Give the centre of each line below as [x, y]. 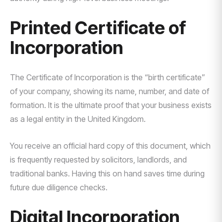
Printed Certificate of [98, 28]
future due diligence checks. [59, 187]
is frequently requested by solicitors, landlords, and [98, 160]
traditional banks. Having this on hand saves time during [107, 173]
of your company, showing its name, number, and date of [110, 91]
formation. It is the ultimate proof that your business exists [111, 105]
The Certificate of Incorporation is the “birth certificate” [108, 77]
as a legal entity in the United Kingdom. [78, 119]
